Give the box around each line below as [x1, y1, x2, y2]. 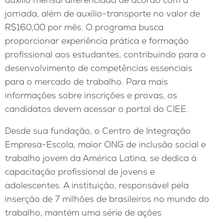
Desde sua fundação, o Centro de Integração [5, 125, 191, 137]
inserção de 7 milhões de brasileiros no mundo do [5, 193, 209, 205]
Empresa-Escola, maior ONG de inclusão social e [5, 139, 206, 150]
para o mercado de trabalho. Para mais [5, 75, 168, 87]
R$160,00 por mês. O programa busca [5, 21, 163, 33]
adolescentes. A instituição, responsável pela [5, 180, 189, 191]
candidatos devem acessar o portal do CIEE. [5, 103, 188, 114]
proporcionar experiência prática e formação [5, 35, 189, 46]
